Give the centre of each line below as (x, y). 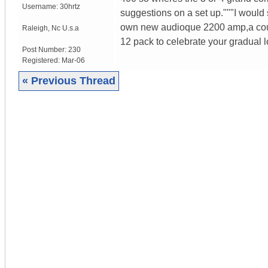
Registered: (42, 60)
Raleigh (35, 28)
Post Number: (45, 49)
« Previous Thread (69, 80)
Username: (41, 6)
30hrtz (70, 6)
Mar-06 (73, 60)
